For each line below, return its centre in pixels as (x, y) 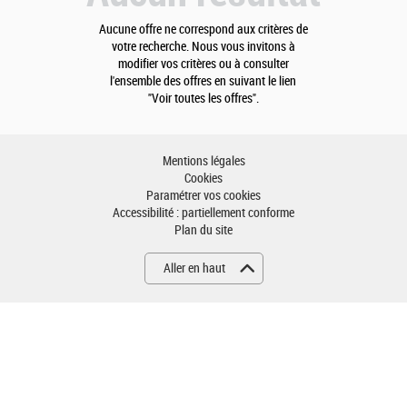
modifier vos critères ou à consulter (203, 64)
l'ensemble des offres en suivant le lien (203, 81)
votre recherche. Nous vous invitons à (203, 47)
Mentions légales (203, 161)
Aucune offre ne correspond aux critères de (203, 30)
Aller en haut (194, 268)
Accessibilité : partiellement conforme (203, 213)
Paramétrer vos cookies (203, 196)
